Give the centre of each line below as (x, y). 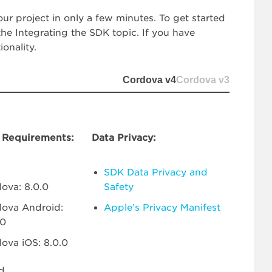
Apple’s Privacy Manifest (162, 208)
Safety (118, 187)
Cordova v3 (203, 80)
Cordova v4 (149, 80)
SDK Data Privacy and (155, 172)
